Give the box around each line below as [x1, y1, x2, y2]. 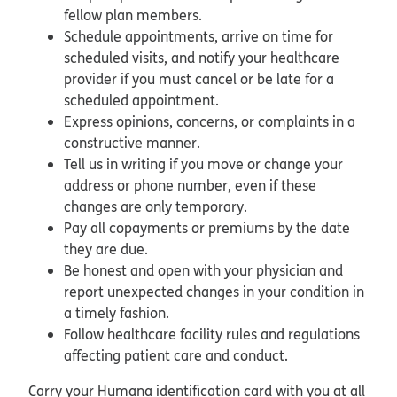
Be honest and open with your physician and [64, 260, 343, 280]
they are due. [64, 238, 152, 259]
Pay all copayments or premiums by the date [64, 217, 350, 237]
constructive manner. [64, 132, 204, 152]
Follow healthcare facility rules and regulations [64, 323, 360, 344]
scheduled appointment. [64, 90, 222, 110]
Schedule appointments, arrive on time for [64, 26, 333, 46]
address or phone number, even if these [64, 175, 316, 195]
